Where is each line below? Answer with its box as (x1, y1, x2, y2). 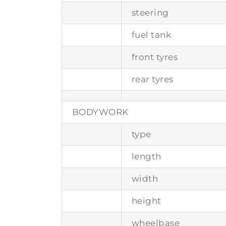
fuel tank (131, 29, 172, 40)
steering (131, 7, 169, 18)
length (131, 151, 161, 161)
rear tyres (131, 74, 174, 84)
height (131, 195, 161, 206)
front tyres (131, 51, 178, 62)
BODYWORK (72, 106, 129, 117)
